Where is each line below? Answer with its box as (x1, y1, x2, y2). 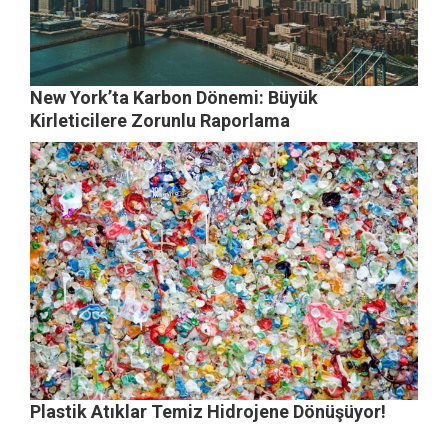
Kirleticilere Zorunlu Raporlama (30, 110, 290, 132)
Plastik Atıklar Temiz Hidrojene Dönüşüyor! (30, 401, 386, 423)
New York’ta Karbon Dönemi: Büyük (30, 87, 318, 109)
